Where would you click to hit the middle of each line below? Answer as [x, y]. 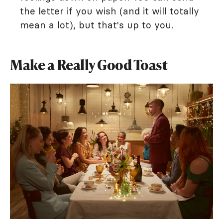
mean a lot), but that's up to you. [97, 25]
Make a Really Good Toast [89, 65]
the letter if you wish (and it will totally [110, 11]
